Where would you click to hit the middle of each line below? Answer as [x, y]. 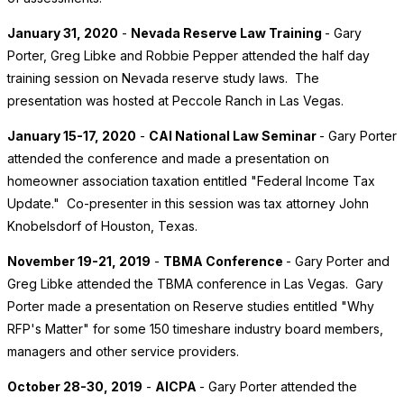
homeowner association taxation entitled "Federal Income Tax [191, 181]
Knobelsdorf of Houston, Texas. [102, 226]
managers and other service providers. [123, 352]
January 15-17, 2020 [72, 136]
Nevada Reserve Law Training [228, 33]
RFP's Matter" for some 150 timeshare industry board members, [195, 329]
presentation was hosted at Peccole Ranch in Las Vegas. [175, 101]
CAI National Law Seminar [234, 136]
